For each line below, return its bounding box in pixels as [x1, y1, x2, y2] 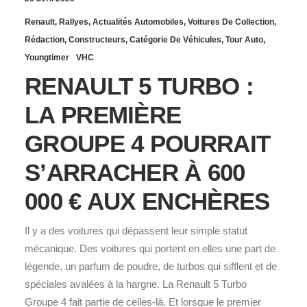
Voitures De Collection [188, 16, 274, 27]
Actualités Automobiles [93, 16, 184, 27]
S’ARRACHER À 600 [25, 158, 245, 186]
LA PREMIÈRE [25, 101, 182, 128]
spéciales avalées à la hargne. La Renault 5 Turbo [25, 278, 247, 290]
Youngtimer [25, 52, 69, 62]
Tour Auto [225, 34, 263, 45]
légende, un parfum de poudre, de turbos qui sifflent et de [25, 260, 277, 272]
